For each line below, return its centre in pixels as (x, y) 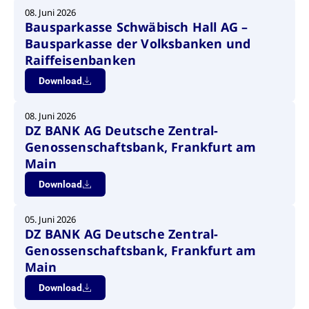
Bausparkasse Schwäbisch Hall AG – (137, 27)
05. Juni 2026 (50, 219)
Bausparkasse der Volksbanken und (138, 43)
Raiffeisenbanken (81, 60)
